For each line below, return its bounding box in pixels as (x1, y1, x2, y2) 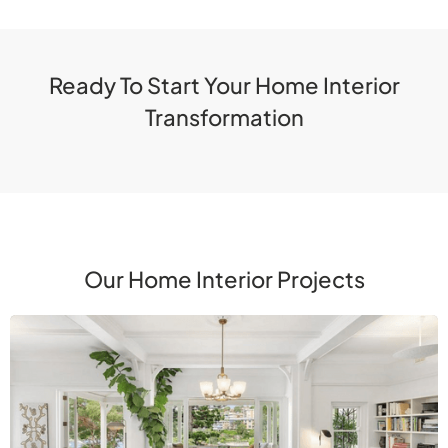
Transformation (144, 103, 304, 132)
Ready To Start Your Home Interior (48, 71, 400, 100)
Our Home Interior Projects (83, 265, 365, 294)
